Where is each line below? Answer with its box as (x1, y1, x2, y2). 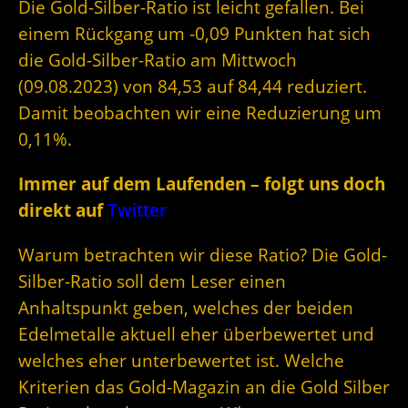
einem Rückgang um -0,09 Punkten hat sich (18, 22, 371, 46)
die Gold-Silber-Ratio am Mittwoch (18, 48, 297, 72)
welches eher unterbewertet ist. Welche (18, 349, 344, 372)
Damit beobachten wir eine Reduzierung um (18, 101, 382, 125)
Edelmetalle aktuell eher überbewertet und (18, 322, 374, 346)
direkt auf (18, 199, 107, 222)
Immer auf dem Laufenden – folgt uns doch (18, 172, 385, 196)
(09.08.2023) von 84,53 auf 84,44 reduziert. (18, 75, 367, 98)
